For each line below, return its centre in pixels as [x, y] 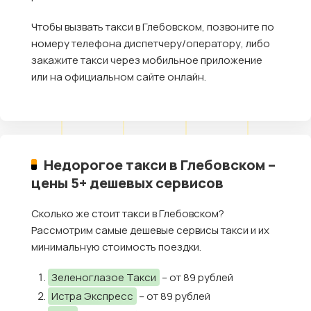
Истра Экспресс [92, 296]
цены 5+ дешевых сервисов [127, 182]
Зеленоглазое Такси [104, 277]
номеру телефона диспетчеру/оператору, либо [151, 43]
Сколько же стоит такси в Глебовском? [128, 213]
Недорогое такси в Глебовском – [160, 164]
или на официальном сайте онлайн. [119, 76]
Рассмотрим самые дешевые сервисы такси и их [150, 230]
